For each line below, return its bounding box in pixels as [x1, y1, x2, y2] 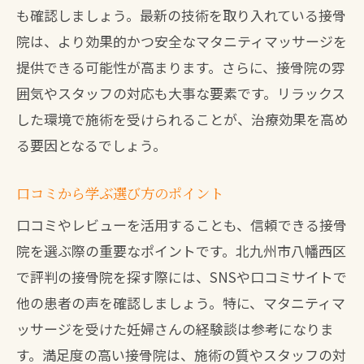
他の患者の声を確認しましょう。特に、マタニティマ [16, 292, 345, 313]
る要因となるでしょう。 [16, 135, 167, 155]
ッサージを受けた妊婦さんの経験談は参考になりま [16, 318, 334, 339]
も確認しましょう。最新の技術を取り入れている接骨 [16, 5, 346, 25]
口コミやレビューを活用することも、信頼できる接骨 [16, 214, 347, 235]
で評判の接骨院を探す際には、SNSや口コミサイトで [16, 266, 347, 287]
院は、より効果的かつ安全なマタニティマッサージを [16, 31, 347, 51]
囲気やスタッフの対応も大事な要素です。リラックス [16, 83, 345, 103]
